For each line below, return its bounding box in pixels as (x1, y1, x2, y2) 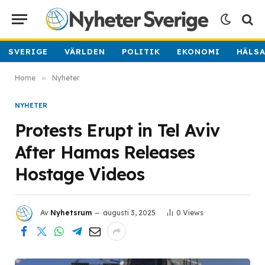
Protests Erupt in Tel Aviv (15, 119, 220, 141)
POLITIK (121, 47, 161, 56)
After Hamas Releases (15, 141, 195, 163)
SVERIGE (8, 47, 49, 56)
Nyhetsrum (50, 208, 92, 218)
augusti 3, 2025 (103, 208, 156, 218)
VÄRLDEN (64, 47, 105, 56)
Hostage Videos (15, 163, 144, 185)
